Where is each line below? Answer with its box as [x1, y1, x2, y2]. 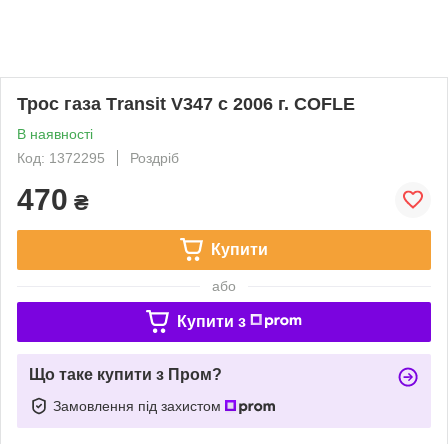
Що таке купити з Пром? [29, 365, 222, 383]
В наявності [17, 125, 93, 142]
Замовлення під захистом [53, 397, 225, 414]
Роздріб [130, 149, 179, 166]
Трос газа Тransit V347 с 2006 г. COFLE [17, 93, 355, 114]
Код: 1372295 [17, 149, 105, 166]
